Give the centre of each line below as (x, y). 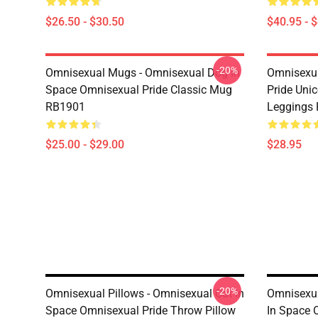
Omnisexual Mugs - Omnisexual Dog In (143, 73)
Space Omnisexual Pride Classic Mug (139, 90)
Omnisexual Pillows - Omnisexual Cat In (145, 294)
